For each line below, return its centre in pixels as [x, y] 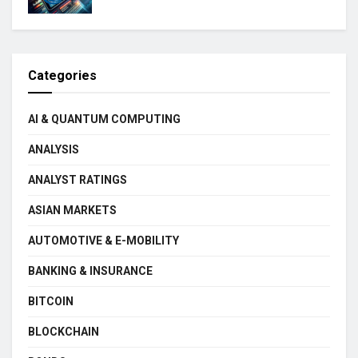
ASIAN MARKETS [72, 210]
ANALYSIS [54, 149]
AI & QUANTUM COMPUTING [104, 119]
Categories [62, 75]
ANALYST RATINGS [78, 179]
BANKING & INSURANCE [90, 270]
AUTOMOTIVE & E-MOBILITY [103, 240]
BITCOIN [51, 301]
